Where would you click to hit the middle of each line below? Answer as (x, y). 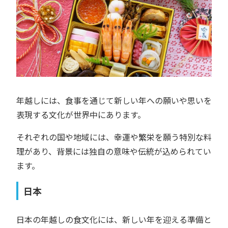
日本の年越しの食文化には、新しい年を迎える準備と (114, 220)
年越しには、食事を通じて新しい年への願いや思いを (114, 101)
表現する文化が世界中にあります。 (81, 115)
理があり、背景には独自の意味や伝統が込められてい (114, 151)
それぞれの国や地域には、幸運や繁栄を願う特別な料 (114, 137)
